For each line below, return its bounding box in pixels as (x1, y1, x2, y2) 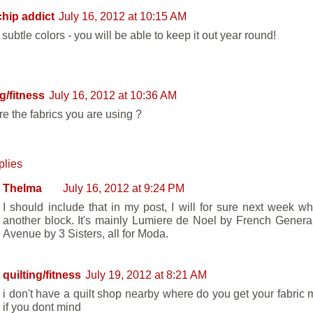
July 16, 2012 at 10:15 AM (59, 9, 187, 22)
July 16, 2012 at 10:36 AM (49, 88, 177, 101)
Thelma (3, 182, 43, 194)
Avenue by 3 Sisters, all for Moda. (3, 227, 169, 240)
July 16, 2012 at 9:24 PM (63, 182, 185, 194)
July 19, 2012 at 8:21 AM (85, 268, 208, 282)
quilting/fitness (3, 268, 82, 282)
